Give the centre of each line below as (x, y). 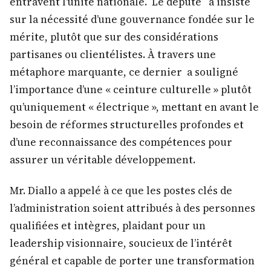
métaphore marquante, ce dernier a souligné (124, 72)
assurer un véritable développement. (103, 160)
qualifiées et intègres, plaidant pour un (108, 225)
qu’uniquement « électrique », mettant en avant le (134, 107)
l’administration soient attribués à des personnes (132, 208)
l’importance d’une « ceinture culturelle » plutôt (131, 90)
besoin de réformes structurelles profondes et (127, 125)
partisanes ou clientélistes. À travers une (113, 55)
